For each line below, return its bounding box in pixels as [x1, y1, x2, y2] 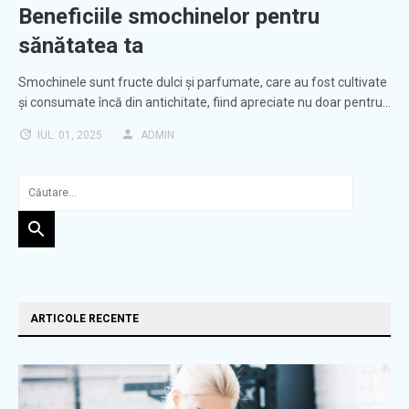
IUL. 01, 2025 [37, 129, 102, 142]
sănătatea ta [18, 33, 143, 59]
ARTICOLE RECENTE [30, 312, 139, 326]
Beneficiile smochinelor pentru [18, 4, 320, 30]
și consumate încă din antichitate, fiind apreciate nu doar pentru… [18, 95, 391, 110]
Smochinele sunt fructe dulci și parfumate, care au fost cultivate [18, 75, 387, 90]
